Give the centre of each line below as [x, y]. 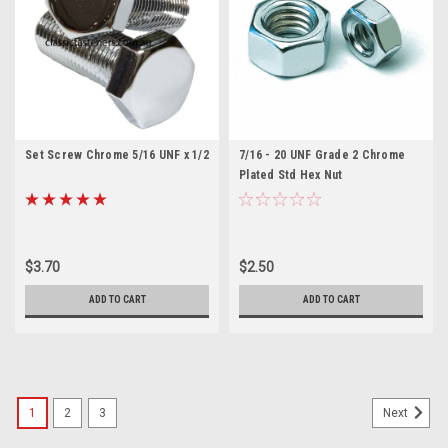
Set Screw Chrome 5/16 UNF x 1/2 [117, 154]
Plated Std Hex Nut [291, 174]
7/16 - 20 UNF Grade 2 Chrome [322, 154]
